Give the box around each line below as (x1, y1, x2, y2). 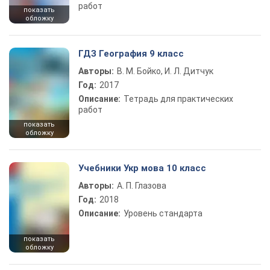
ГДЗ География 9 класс (78, 48, 184, 59)
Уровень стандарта (124, 209, 202, 218)
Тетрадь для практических (124, 94, 233, 104)
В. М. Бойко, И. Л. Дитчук (117, 66, 213, 76)
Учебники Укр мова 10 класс (78, 163, 206, 174)
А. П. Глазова (117, 181, 166, 190)
